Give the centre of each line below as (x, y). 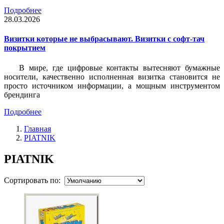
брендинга (22, 94)
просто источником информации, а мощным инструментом (112, 85)
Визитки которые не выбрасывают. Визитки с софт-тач (104, 39)
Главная (37, 128)
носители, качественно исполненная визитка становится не (112, 76)
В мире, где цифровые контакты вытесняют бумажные (119, 67)
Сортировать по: (34, 180)
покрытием (25, 48)
